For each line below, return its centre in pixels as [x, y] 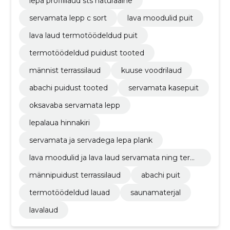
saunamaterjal [155, 192]
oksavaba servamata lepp [74, 105]
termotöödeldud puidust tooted [87, 53]
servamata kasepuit [163, 88]
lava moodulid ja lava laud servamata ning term [113, 157]
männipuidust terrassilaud [75, 175]
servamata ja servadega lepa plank [91, 140]
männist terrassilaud [65, 70]
